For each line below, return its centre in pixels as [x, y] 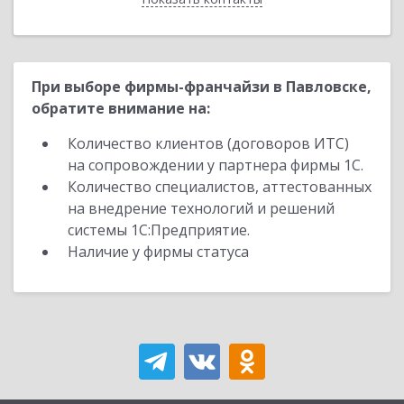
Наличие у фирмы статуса [160, 252]
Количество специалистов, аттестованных [220, 187]
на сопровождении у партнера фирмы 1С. [216, 165]
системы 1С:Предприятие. [159, 230]
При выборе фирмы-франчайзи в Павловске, [202, 87]
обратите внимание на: [121, 108]
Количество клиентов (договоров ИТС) [208, 143]
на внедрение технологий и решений [201, 208]
